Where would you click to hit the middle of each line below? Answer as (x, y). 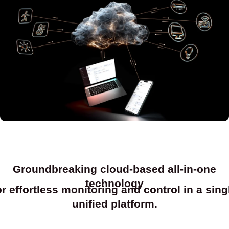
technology (114, 183)
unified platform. (114, 203)
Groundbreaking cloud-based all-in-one (114, 169)
